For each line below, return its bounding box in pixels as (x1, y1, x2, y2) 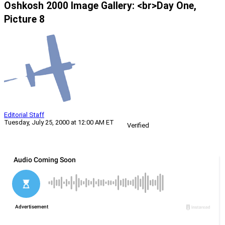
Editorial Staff (4, 111, 44, 119)
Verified (127, 122, 149, 130)
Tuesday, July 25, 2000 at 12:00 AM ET (4, 119, 114, 127)
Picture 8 (4, 14, 45, 26)
